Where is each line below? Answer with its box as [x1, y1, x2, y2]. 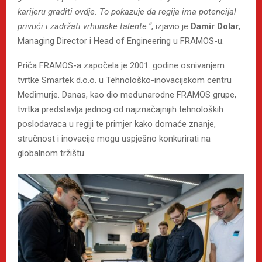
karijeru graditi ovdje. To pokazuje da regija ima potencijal [18, 6, 236, 17]
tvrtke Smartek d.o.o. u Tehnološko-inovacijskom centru [18, 74, 232, 85]
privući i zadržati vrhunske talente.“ [18, 20, 151, 32]
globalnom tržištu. [18, 147, 86, 158]
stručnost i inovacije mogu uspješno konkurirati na [18, 133, 211, 144]
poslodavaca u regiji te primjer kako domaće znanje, [18, 118, 216, 129]
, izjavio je [151, 20, 191, 32]
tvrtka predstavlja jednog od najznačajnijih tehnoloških [18, 104, 223, 115]
